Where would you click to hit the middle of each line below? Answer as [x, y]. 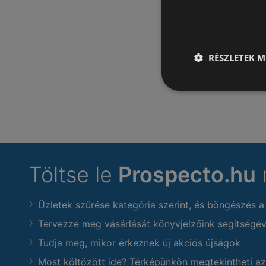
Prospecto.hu [187, 175]
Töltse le [73, 175]
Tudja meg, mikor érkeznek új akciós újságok [139, 243]
